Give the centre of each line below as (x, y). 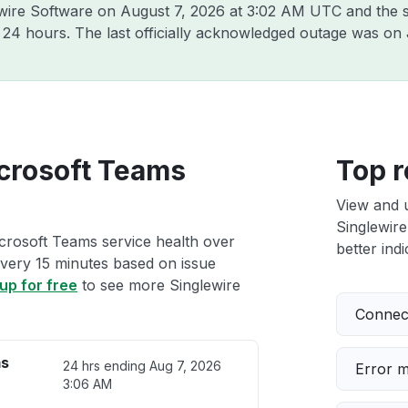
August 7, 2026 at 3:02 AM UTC (231, 11)
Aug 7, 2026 (185, 366)
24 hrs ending (106, 366)
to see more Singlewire (159, 285)
